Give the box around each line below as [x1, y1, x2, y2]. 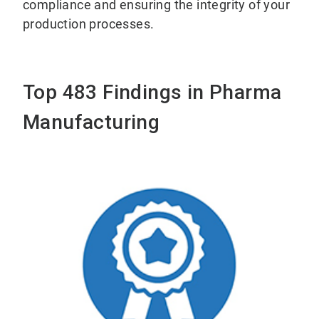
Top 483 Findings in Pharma [23, 80, 282, 104]
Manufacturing [23, 110, 160, 134]
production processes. [23, 16, 155, 31]
